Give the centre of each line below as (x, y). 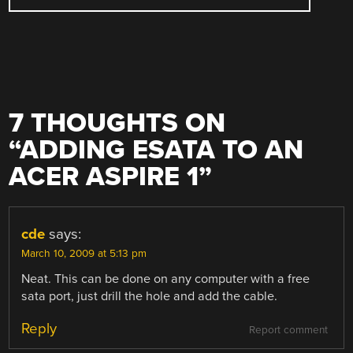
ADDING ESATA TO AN (162, 150)
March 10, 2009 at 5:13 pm (84, 254)
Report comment (288, 331)
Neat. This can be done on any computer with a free (166, 279)
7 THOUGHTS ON (117, 124)
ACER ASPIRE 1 (104, 177)
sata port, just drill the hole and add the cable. (150, 297)
